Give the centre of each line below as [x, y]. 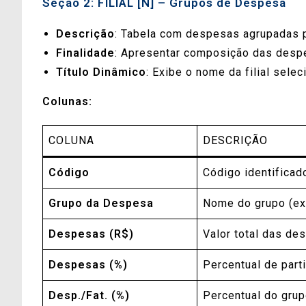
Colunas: [67, 102]
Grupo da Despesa [101, 204]
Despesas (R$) [91, 234]
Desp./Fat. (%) [89, 296]
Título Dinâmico [101, 72]
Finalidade [85, 53]
